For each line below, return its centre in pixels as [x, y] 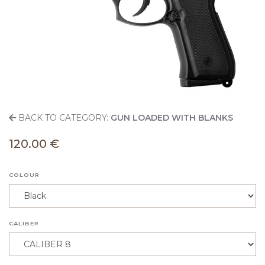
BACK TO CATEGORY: [62, 118]
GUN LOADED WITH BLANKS [172, 118]
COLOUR [24, 175]
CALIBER [24, 224]
